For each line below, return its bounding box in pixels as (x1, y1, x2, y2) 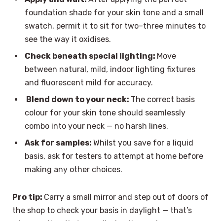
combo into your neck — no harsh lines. (25, 121, 168, 131)
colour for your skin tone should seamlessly (25, 108, 185, 117)
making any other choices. (25, 164, 122, 174)
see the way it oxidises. (25, 34, 111, 44)
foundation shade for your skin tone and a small (25, 7, 204, 17)
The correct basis (131, 94, 195, 104)
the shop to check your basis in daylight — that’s (12, 205, 192, 215)
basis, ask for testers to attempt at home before (25, 151, 203, 161)
